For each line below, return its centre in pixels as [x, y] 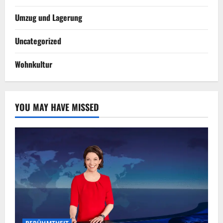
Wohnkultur [34, 64]
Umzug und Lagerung [49, 17]
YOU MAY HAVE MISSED [57, 107]
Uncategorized [38, 41]
